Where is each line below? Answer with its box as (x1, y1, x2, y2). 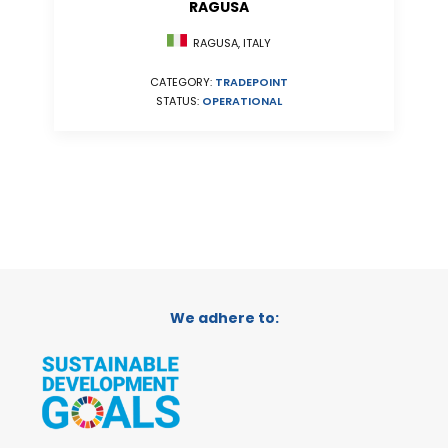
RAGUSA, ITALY (187, 35, 271, 52)
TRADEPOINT (215, 74, 288, 91)
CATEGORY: (150, 74, 215, 91)
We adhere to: (169, 308, 279, 328)
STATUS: (156, 93, 202, 110)
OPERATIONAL (202, 93, 282, 110)
